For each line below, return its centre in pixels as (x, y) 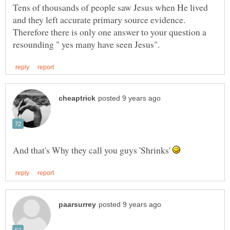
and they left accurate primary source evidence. (99, 20)
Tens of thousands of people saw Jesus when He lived (110, 7)
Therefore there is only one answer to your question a (110, 32)
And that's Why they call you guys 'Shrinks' (93, 150)
